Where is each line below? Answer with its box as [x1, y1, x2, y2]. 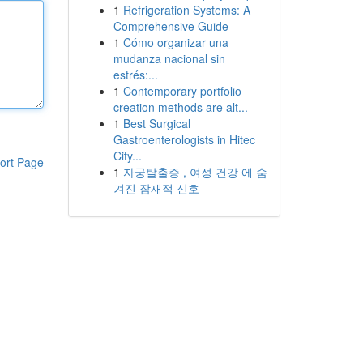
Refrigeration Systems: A [122, 2, 250, 18]
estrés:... [113, 66, 158, 83]
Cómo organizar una [122, 34, 228, 50]
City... [113, 147, 142, 164]
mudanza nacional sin [113, 50, 225, 66]
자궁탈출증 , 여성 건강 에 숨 [122, 164, 267, 180]
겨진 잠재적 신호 [113, 180, 199, 196]
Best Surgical [122, 115, 190, 131]
